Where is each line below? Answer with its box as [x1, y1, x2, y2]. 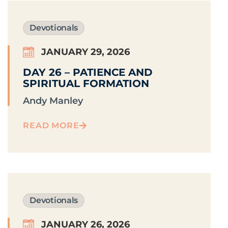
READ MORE [23, 121, 79, 131]
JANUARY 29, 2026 [41, 46, 130, 58]
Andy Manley [23, 95, 83, 107]
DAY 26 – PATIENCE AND [23, 66, 153, 79]
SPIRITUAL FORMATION [23, 77, 150, 90]
